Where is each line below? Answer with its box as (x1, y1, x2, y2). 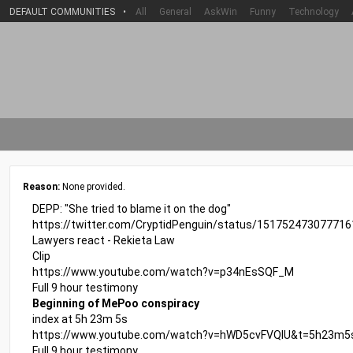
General (159, 6, 191, 17)
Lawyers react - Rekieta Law (32, 234, 175, 247)
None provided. (60, 181, 125, 192)
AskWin (204, 6, 237, 17)
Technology (288, 6, 339, 17)
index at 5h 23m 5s (32, 313, 128, 325)
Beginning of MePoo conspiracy (32, 297, 199, 310)
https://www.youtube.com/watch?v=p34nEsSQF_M (32, 266, 294, 278)
